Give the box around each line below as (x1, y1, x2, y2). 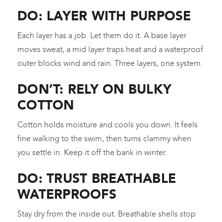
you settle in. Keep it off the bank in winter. (17, 148, 167, 158)
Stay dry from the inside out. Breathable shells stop (17, 209, 196, 219)
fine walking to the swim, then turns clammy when (17, 134, 191, 144)
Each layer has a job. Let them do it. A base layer (17, 31, 186, 41)
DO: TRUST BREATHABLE (17, 170, 176, 187)
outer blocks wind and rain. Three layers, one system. (17, 58, 203, 68)
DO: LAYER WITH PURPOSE (17, 8, 191, 24)
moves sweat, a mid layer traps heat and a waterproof (17, 45, 203, 55)
